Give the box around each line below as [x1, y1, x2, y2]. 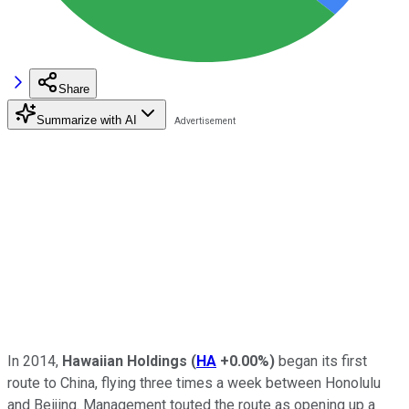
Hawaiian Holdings [62, 351, 187, 370]
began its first [275, 351, 367, 370]
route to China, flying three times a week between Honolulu [7, 373, 381, 392]
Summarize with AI [37, 112, 137, 127]
